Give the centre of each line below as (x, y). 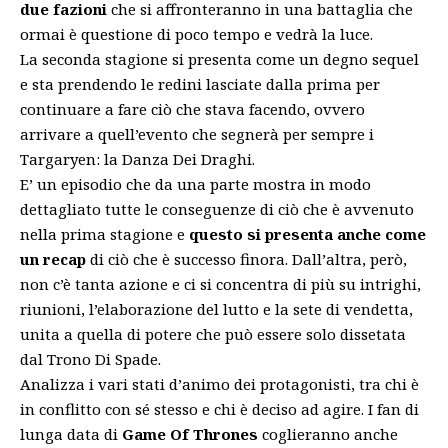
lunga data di (71, 433)
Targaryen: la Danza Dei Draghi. (137, 158)
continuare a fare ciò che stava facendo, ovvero (192, 108)
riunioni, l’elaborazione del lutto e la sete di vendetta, (216, 308)
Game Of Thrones (190, 433)
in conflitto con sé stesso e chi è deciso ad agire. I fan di (219, 408)
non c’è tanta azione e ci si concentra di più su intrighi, (220, 283)
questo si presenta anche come (307, 233)
